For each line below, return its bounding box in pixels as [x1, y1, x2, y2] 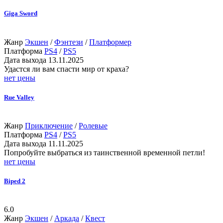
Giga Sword [4, 9, 37, 17]
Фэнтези [54, 37, 83, 46]
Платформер [89, 37, 131, 46]
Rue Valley [4, 93, 34, 101]
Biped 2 [4, 177, 25, 185]
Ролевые [79, 121, 108, 130]
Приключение [25, 121, 73, 130]
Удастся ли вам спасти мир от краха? [4, 64, 129, 73]
